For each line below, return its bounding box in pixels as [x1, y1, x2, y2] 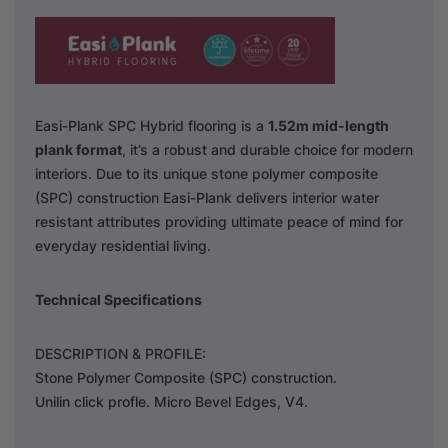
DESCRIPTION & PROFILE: [35, 344, 206, 362]
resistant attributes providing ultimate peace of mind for [35, 212, 403, 230]
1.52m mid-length [268, 116, 389, 134]
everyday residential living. [35, 236, 211, 254]
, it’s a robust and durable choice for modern [122, 140, 413, 158]
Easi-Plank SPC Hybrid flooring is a [35, 116, 268, 134]
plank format [35, 140, 122, 158]
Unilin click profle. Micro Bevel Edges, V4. [35, 392, 308, 410]
